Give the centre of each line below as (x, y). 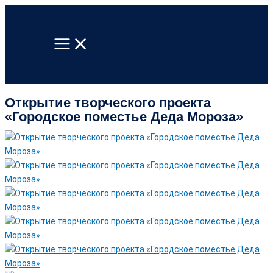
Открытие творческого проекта (108, 102)
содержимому (33, 39)
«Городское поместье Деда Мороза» (124, 116)
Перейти (22, 11)
